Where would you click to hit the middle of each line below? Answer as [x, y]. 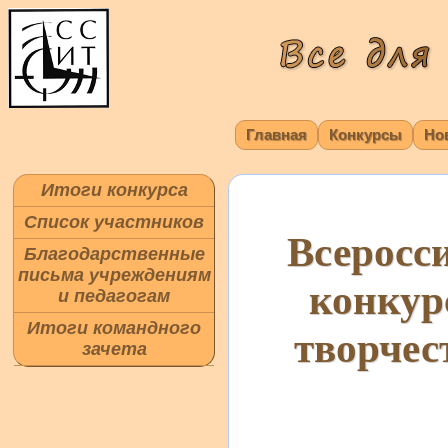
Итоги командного [114, 328]
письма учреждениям [114, 275]
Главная [276, 134]
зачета [114, 349]
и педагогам [114, 296]
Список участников [114, 222]
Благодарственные [114, 254]
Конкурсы [365, 134]
